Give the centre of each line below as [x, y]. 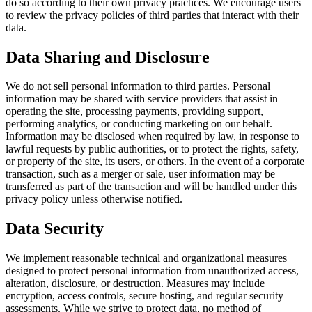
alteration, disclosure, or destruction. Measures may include [135, 283]
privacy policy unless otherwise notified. [94, 199]
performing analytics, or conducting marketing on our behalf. [139, 124]
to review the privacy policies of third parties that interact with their [152, 15]
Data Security [55, 229]
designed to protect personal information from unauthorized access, [152, 271]
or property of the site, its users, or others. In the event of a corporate [155, 162]
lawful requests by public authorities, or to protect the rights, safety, [152, 149]
